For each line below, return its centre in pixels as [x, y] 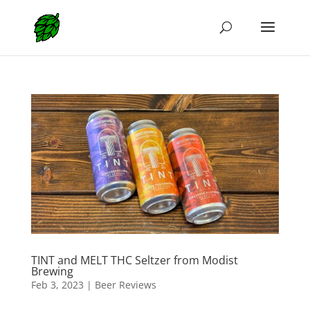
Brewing [52, 271]
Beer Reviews [125, 284]
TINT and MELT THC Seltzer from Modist [134, 260]
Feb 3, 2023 [57, 284]
